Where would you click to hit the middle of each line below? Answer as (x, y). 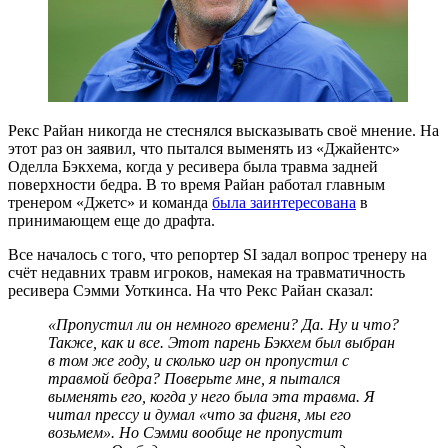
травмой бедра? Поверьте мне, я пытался (194, 379)
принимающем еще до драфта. (111, 221)
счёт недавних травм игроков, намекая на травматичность (206, 273)
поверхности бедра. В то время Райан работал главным (196, 185)
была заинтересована (284, 203)
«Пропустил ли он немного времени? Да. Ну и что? (223, 325)
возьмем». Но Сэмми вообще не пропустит (195, 433)
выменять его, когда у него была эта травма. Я (211, 397)
